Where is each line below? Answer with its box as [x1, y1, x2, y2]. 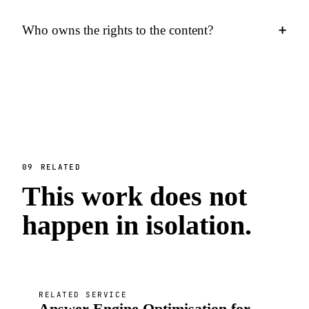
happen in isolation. [22, 210, 252, 241]
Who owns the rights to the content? [22, 23, 213, 37]
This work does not [22, 181, 247, 212]
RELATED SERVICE [39, 290, 128, 299]
